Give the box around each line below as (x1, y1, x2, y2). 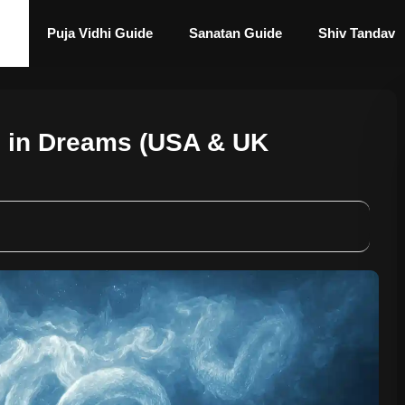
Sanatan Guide (189, 25, 282, 41)
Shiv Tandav (318, 25, 395, 41)
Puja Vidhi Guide (47, 25, 153, 41)
